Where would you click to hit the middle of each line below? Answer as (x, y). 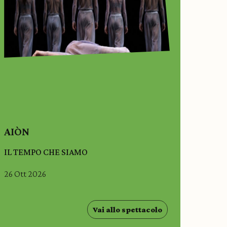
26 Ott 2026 (25, 174)
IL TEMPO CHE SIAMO (46, 152)
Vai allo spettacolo (127, 210)
